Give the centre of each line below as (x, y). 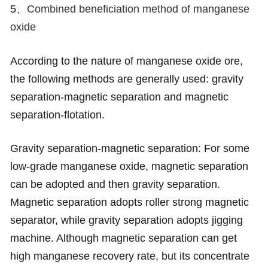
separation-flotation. (57, 115)
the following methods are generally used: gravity (127, 79)
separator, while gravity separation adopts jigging (126, 220)
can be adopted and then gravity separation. (115, 185)
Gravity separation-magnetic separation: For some (130, 149)
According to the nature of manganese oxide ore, (126, 61)
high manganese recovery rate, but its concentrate (130, 256)
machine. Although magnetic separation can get (123, 238)
